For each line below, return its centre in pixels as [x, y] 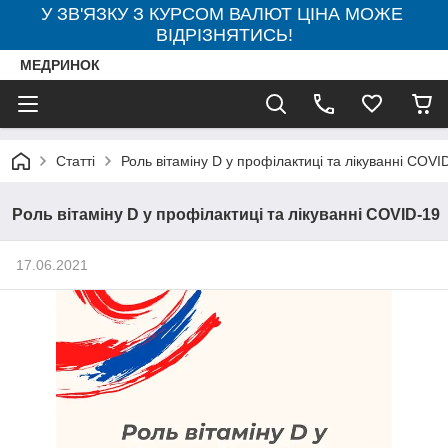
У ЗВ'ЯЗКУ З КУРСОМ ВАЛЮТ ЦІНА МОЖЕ [224, 14]
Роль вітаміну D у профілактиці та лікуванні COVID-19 [226, 214]
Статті [75, 161]
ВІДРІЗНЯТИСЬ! [224, 35]
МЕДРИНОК [60, 65]
